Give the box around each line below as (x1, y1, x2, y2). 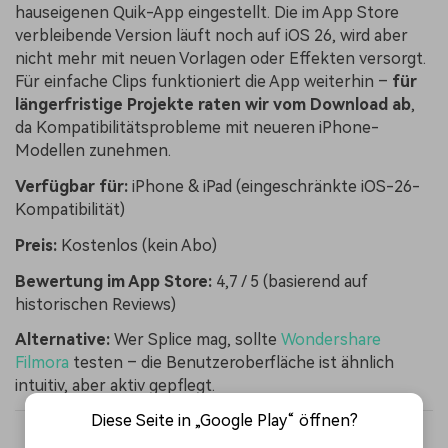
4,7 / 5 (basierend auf (212, 271, 368, 291)
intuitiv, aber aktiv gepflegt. (15, 376, 215, 396)
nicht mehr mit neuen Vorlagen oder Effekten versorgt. (15, 49, 426, 69)
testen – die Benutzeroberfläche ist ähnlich (69, 353, 394, 373)
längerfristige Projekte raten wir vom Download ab (15, 95, 411, 115)
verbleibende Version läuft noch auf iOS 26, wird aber (15, 26, 408, 46)
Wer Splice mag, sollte (110, 330, 281, 350)
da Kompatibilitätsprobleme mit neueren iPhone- (15, 118, 379, 138)
